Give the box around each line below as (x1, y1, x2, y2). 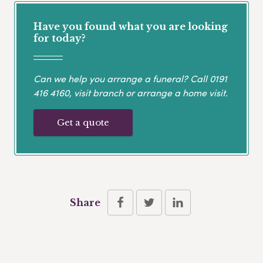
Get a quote (57, 116, 109, 128)
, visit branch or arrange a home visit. (69, 85, 228, 99)
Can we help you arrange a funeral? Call (33, 71, 210, 85)
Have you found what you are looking (33, 21, 228, 33)
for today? (33, 32, 86, 45)
